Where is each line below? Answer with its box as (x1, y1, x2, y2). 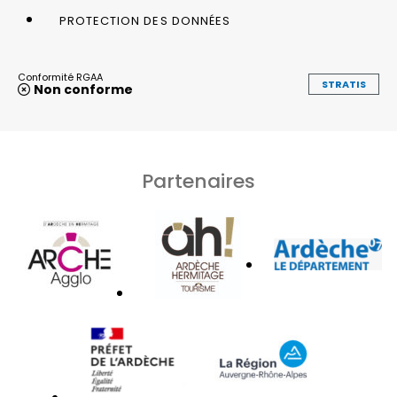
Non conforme (34, 80, 133, 98)
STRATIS (322, 76, 366, 91)
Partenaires (142, 167, 255, 195)
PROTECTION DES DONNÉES (59, 12, 230, 29)
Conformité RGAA (18, 69, 103, 84)
